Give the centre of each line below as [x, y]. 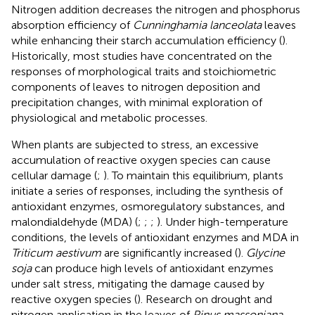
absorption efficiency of [72, 25]
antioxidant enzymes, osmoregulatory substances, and [148, 206]
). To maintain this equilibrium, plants [193, 175]
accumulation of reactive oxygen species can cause [141, 160]
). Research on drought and [205, 299]
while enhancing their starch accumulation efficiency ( [147, 40]
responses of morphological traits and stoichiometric [144, 71]
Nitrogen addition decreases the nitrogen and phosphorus [156, 9]
